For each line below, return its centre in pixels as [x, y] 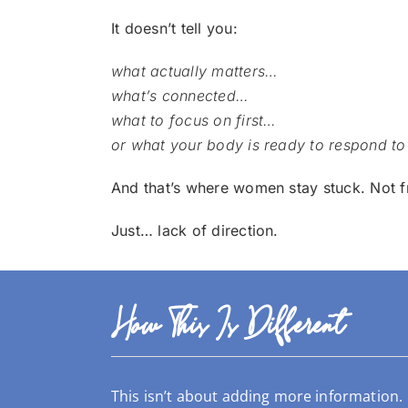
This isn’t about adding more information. [257, 396]
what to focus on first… [194, 120]
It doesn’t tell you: [174, 28]
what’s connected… [180, 95]
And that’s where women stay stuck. [240, 187]
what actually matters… [194, 71]
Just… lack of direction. [194, 230]
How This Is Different [227, 326]
